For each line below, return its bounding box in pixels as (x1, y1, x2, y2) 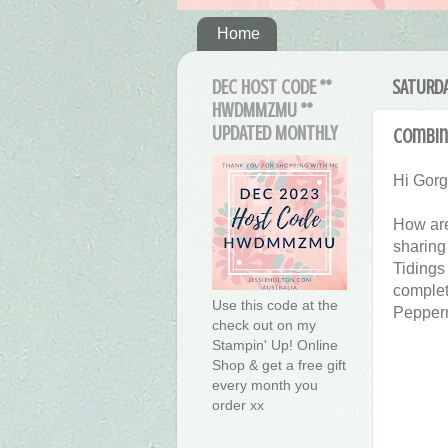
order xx (212, 397, 264, 414)
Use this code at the (212, 297, 338, 314)
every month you (212, 377, 318, 394)
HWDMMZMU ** (212, 99, 313, 123)
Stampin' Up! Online (212, 337, 338, 354)
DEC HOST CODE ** (212, 76, 332, 100)
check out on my (212, 317, 316, 334)
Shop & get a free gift (212, 357, 346, 374)
